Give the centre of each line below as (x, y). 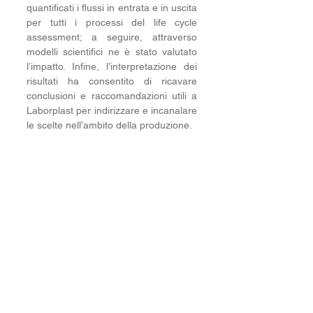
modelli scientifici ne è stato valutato (112, 52)
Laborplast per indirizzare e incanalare (112, 110)
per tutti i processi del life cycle (112, 22)
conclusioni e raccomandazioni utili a (112, 96)
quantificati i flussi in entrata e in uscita (112, 8)
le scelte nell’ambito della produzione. (110, 125)
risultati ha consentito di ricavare (112, 81)
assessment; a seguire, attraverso (112, 37)
